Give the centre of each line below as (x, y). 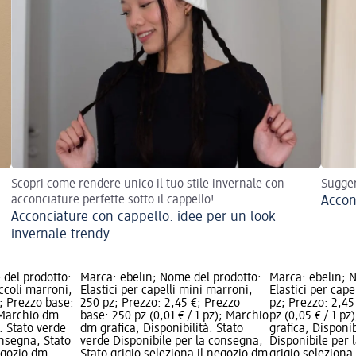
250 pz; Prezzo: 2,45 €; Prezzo (160, 303)
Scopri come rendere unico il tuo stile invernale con (148, 184)
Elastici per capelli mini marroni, (166, 290)
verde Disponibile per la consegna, (171, 341)
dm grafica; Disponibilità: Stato (161, 329)
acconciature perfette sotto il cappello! (113, 200)
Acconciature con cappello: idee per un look (143, 217)
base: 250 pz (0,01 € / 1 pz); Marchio (174, 316)
